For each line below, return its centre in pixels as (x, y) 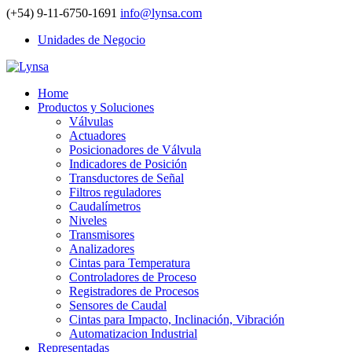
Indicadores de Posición (128, 164)
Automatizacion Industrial (133, 334)
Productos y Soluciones (96, 107)
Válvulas (91, 121)
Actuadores (97, 136)
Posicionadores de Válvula (135, 150)
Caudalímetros (105, 206)
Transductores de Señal (126, 178)
